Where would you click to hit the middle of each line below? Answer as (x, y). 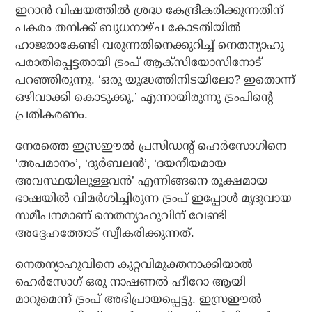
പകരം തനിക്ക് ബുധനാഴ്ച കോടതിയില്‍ (128, 28)
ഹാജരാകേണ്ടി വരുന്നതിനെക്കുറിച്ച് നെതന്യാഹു (150, 45)
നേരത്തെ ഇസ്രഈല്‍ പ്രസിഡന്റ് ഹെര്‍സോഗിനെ (151, 146)
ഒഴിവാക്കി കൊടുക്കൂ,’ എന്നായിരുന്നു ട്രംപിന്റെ (145, 97)
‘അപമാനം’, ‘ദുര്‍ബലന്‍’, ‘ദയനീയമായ (121, 164)
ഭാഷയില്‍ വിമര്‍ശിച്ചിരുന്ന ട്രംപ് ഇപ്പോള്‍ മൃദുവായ (154, 198)
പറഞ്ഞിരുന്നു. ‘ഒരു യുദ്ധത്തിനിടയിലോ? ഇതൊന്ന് (156, 80)
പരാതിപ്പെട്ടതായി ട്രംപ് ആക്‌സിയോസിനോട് (139, 63)
